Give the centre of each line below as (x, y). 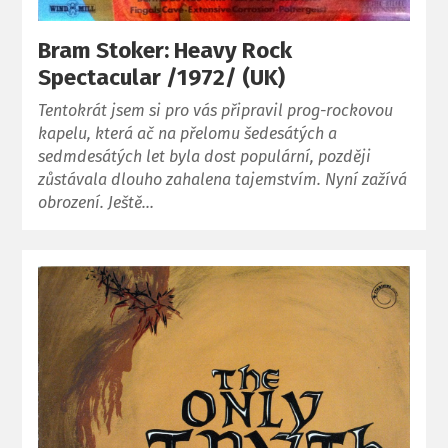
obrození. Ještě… (96, 202)
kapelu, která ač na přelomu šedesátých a (188, 133)
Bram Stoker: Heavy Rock (165, 50)
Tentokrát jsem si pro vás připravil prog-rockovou (216, 110)
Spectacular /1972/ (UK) (162, 77)
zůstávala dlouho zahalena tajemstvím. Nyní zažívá (223, 179)
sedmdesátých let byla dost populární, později (205, 156)
